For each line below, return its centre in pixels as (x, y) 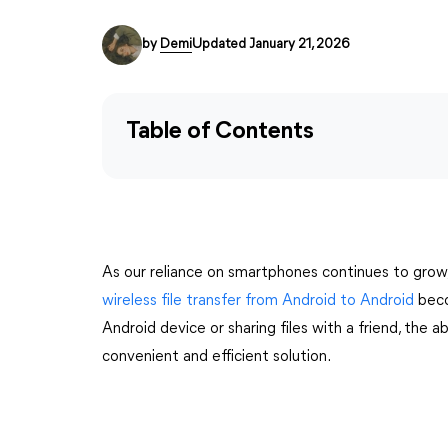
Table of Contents (220, 132)
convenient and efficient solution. (216, 357)
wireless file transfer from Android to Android (258, 301)
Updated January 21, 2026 (270, 44)
